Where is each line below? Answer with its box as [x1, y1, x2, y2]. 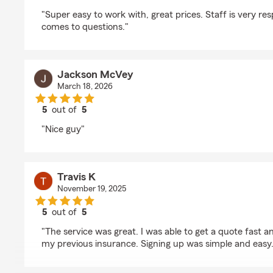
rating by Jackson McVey [63, 116, 169, 126]
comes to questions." [41, 22, 129, 32]
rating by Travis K [63, 218, 136, 228]
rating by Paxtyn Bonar [63, 1, 160, 11]
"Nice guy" [41, 124, 85, 134]
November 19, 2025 [57, 185, 126, 193]
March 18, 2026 [57, 82, 113, 91]
